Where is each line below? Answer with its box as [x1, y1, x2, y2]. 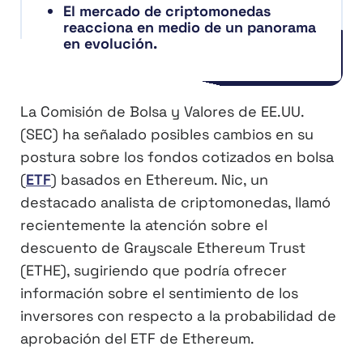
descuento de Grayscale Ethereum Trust [20, 238, 305, 258]
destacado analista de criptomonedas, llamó [20, 193, 331, 212]
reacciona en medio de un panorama [63, 18, 316, 37]
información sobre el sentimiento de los [20, 284, 298, 303]
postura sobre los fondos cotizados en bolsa [20, 147, 334, 167]
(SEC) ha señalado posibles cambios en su [20, 125, 314, 144]
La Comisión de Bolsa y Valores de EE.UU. [20, 102, 304, 122]
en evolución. [63, 34, 157, 53]
